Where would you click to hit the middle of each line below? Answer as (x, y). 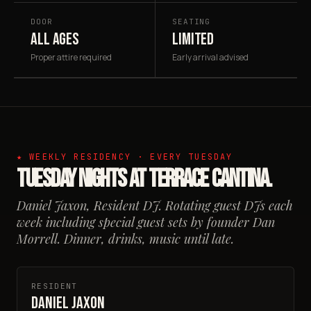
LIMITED (193, 39)
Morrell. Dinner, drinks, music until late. (125, 239)
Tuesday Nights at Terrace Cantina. (144, 179)
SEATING (192, 22)
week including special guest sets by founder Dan (146, 222)
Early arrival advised (210, 57)
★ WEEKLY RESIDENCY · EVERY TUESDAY (125, 157)
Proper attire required (71, 57)
